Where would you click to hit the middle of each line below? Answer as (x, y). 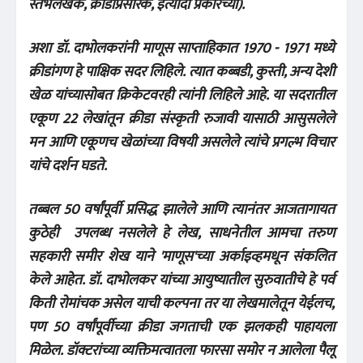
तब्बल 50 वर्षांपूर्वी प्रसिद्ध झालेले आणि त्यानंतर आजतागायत (181, 209)
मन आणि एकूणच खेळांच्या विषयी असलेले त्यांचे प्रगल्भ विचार (181, 142)
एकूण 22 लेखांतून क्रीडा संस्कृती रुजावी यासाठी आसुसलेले (181, 119)
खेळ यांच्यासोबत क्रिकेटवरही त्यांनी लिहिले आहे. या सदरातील (181, 95)
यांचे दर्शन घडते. (70, 166)
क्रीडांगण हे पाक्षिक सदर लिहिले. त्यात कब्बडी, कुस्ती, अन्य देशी (181, 72)
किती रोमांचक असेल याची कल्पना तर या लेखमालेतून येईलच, (181, 303)
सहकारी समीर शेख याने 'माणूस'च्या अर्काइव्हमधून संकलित (181, 256)
